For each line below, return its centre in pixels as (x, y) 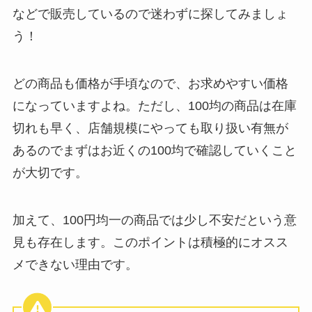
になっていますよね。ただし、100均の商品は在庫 (154, 106)
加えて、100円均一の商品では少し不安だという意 (154, 220)
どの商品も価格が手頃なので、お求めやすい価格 (150, 83)
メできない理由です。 (75, 264)
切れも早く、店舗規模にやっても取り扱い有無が (150, 128)
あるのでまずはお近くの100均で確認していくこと (154, 150)
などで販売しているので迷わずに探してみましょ (150, 14)
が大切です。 (50, 172)
